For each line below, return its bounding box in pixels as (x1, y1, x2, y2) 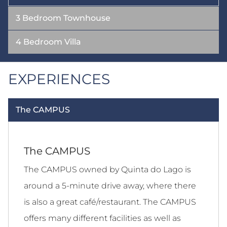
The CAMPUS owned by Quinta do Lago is (24, 165, 191, 175)
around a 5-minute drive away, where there (24, 181, 196, 191)
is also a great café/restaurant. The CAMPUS (24, 197, 196, 207)
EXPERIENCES (8, 70, 110, 88)
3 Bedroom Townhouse (16, 13, 110, 23)
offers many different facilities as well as (24, 213, 181, 223)
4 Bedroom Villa (16, 37, 81, 47)
